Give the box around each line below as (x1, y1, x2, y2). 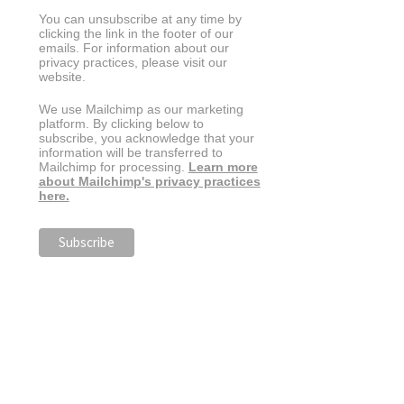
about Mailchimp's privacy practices (38, 173, 261, 188)
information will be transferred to (38, 144, 223, 160)
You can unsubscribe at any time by (38, 12, 242, 27)
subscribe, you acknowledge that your (38, 130, 254, 145)
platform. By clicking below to (38, 115, 204, 131)
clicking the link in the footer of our (38, 26, 234, 41)
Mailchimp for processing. (38, 159, 188, 174)
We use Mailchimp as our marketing (38, 101, 243, 116)
